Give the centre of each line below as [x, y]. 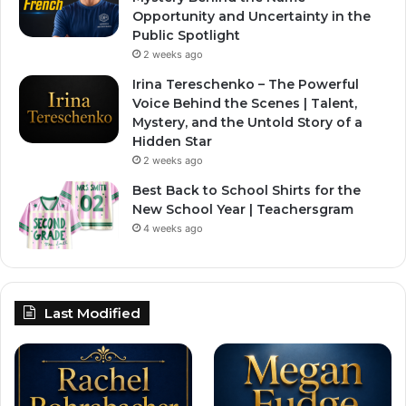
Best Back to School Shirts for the [246, 190]
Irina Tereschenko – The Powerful [246, 84]
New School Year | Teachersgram [243, 209]
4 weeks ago [173, 228]
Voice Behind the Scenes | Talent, [245, 103]
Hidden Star [172, 141]
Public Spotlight [186, 35]
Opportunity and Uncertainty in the [251, 16]
